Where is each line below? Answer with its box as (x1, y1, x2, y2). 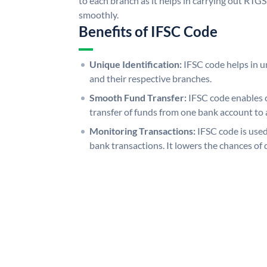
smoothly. (79, 8, 119, 20)
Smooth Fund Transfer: (89, 91, 187, 103)
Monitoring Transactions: (89, 125, 195, 136)
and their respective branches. (89, 72, 212, 84)
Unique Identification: (89, 58, 182, 70)
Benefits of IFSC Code (79, 22, 218, 40)
